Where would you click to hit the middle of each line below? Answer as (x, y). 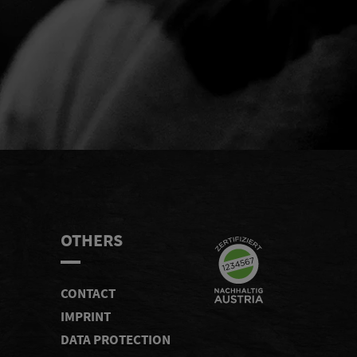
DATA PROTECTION (116, 340)
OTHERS (92, 240)
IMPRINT (86, 317)
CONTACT (88, 294)
